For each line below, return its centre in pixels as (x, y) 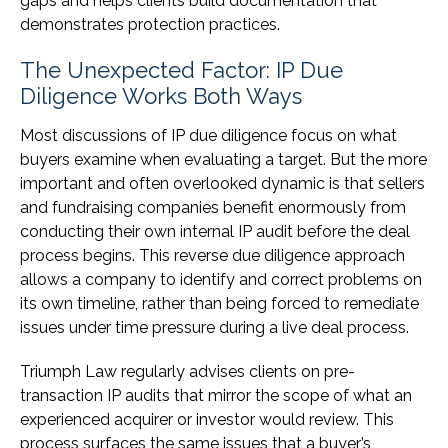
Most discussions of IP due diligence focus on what (208, 136)
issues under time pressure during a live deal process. (214, 328)
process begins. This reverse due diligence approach (212, 256)
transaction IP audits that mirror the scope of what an (216, 396)
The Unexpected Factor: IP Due (181, 70)
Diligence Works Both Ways (161, 96)
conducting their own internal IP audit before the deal (215, 232)
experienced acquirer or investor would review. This (207, 420)
